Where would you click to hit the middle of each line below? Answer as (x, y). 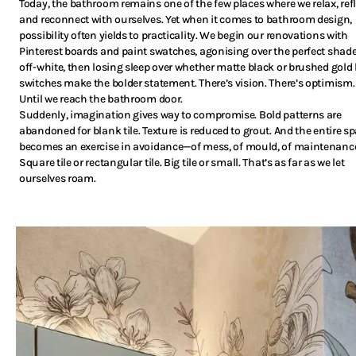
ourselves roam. (58, 179)
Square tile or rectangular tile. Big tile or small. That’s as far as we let (182, 163)
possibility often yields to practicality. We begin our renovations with (184, 36)
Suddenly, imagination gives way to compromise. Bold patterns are (180, 115)
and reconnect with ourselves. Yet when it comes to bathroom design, (186, 20)
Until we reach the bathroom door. (101, 99)
